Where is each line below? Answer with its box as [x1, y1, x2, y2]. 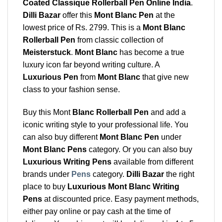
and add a [149, 108, 186, 117]
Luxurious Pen [23, 73, 78, 82]
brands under [23, 170, 71, 179]
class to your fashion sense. [23, 85, 120, 94]
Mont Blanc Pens [23, 145, 87, 154]
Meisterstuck [23, 48, 71, 57]
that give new [140, 73, 189, 82]
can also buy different [23, 133, 100, 142]
